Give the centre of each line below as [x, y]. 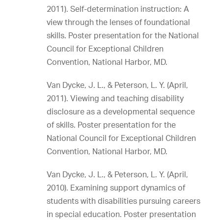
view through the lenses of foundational [118, 22]
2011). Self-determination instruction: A [118, 9]
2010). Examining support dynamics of [116, 188]
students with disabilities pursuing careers [124, 201]
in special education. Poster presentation [121, 214]
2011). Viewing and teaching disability [115, 98]
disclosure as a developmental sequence [121, 111]
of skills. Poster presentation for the [111, 125]
